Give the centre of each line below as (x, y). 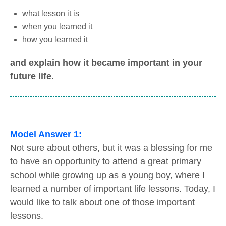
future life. (32, 76)
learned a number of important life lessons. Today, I (113, 188)
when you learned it (57, 26)
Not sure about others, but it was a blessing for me (111, 148)
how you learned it (55, 39)
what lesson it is (51, 13)
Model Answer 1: (46, 134)
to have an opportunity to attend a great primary (106, 161)
